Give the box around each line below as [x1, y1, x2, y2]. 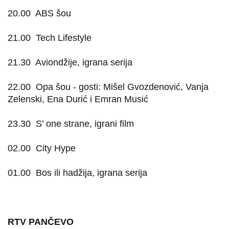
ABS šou [35, 8, 71, 18]
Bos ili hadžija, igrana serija [36, 168, 147, 178]
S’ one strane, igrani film [36, 119, 134, 129]
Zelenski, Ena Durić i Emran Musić [8, 94, 148, 104]
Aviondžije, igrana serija [35, 57, 132, 67]
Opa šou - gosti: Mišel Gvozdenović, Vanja [36, 82, 209, 92]
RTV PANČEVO [8, 217, 74, 227]
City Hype [36, 143, 76, 153]
